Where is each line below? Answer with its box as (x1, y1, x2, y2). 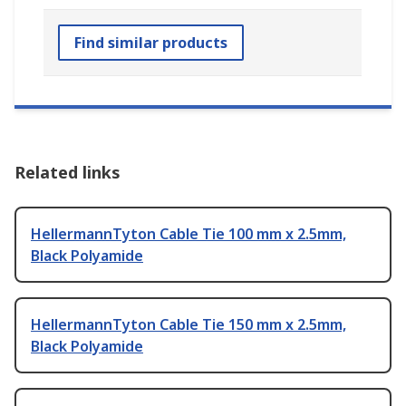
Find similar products (74, 33, 227, 53)
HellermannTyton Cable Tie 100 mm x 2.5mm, (31, 224, 346, 245)
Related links (14, 161, 121, 184)
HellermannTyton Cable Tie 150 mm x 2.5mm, (31, 314, 346, 335)
